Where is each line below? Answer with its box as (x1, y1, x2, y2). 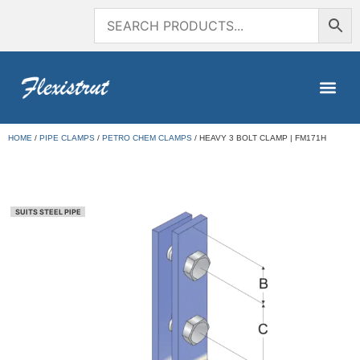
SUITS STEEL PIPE (14, 207, 81, 216)
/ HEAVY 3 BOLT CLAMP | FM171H (192, 133, 326, 142)
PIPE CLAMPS (39, 133, 95, 142)
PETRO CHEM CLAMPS (102, 133, 192, 142)
